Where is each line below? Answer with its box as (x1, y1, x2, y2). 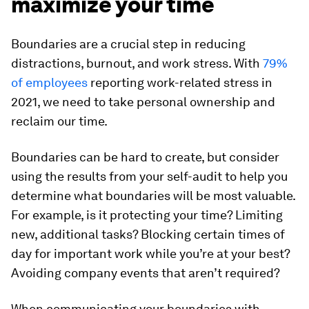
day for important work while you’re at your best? (11, 246, 290, 261)
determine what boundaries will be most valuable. (11, 188, 295, 203)
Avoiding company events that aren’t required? (11, 266, 280, 280)
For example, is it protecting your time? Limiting (11, 208, 283, 222)
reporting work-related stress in (88, 75, 272, 90)
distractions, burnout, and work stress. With (11, 56, 263, 70)
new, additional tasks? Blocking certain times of (11, 227, 285, 241)
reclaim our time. (11, 114, 108, 128)
